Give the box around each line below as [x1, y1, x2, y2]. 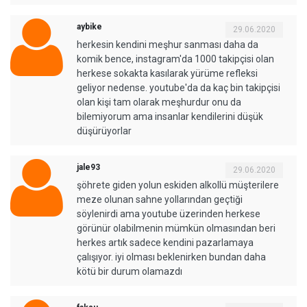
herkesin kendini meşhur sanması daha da [77, 39, 258, 51]
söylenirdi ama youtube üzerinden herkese [77, 208, 260, 220]
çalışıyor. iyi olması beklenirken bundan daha [77, 251, 266, 263]
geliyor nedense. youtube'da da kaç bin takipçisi [77, 82, 280, 94]
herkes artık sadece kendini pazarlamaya [77, 237, 254, 249]
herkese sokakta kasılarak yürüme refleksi [77, 68, 258, 79]
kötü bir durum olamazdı [77, 266, 182, 278]
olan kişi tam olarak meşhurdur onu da [77, 97, 241, 108]
